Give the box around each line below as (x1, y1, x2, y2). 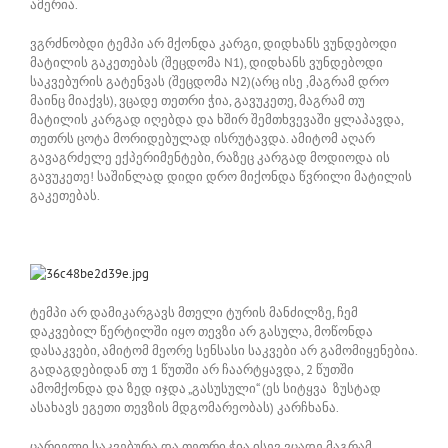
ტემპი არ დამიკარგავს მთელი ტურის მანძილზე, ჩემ (30, 303, 358, 321)
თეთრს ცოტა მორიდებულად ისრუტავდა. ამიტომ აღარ (30, 129, 375, 147)
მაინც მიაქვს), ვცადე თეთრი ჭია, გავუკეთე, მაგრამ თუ (30, 91, 365, 109)
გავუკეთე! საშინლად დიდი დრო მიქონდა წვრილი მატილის (30, 167, 415, 185)
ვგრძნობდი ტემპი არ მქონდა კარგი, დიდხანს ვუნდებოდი (30, 34, 397, 52)
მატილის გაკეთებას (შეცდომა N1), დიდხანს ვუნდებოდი (30, 53, 383, 71)
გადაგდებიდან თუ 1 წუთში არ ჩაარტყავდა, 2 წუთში (30, 360, 354, 378)
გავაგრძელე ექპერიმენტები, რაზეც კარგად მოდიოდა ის (30, 148, 390, 166)
